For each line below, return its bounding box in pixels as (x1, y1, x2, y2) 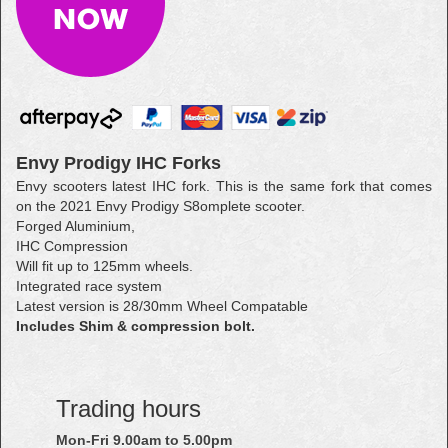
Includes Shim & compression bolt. (16, 317, 255, 334)
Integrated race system (16, 277, 162, 294)
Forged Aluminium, (16, 217, 139, 234)
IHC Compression (16, 237, 128, 254)
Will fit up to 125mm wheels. (16, 257, 197, 274)
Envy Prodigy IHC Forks (16, 152, 221, 173)
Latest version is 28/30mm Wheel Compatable (16, 297, 308, 314)
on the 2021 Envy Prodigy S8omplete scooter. (16, 197, 305, 214)
